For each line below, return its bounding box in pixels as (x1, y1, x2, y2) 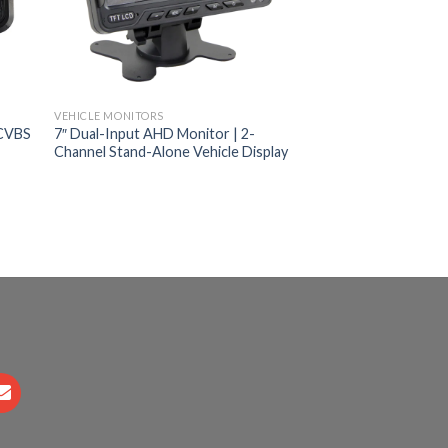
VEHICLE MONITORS (54, 108, 164, 122)
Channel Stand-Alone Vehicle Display (54, 142, 289, 160)
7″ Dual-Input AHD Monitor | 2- (54, 124, 256, 142)
